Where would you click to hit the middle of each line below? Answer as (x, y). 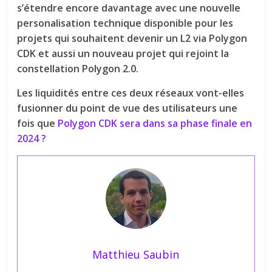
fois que (38, 123)
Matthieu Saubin (136, 254)
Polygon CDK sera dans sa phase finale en (155, 123)
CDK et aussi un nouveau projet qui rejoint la (123, 53)
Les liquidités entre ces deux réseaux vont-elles (131, 93)
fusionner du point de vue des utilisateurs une (127, 108)
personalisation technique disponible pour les (125, 23)
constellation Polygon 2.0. (78, 68)
